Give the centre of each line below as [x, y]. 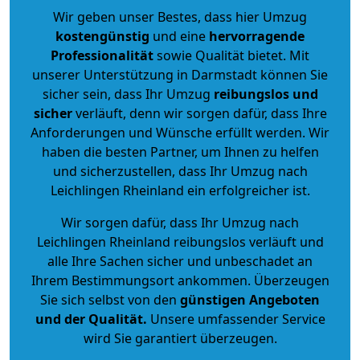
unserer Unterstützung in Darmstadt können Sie [180, 74]
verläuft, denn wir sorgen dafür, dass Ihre [199, 113]
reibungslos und [266, 94]
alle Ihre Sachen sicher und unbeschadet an [180, 261]
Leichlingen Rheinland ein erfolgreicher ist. [180, 190]
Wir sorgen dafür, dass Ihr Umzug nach [180, 222]
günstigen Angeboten [248, 299]
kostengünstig [102, 36]
